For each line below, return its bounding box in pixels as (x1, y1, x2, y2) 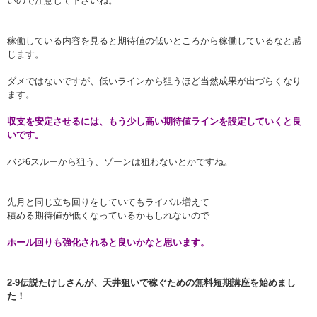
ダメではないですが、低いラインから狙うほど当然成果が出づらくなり (7, 76, 301, 87)
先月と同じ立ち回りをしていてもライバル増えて (7, 197, 209, 208)
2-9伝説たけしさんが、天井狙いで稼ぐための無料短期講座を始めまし (7, 277, 296, 289)
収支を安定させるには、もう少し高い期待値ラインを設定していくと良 (7, 116, 301, 127)
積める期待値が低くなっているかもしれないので (7, 210, 209, 221)
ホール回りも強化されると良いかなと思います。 (7, 237, 209, 248)
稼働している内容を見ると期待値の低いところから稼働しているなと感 (7, 35, 301, 47)
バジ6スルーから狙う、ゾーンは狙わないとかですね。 (7, 156, 233, 168)
